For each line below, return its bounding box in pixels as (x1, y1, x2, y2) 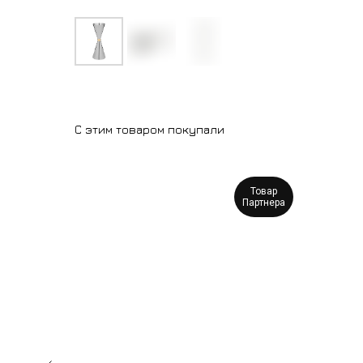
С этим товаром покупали (75, 122, 224, 136)
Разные (4, 186, 40, 197)
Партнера (242, 197, 285, 208)
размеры (2, 197, 42, 208)
